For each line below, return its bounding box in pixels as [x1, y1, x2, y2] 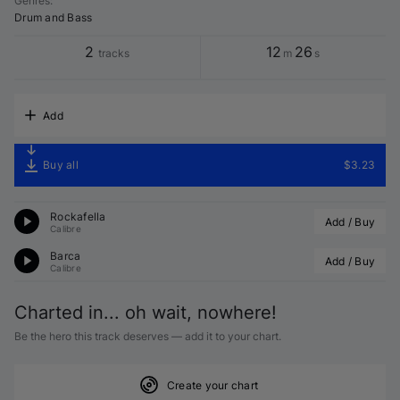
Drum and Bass [14, 11, 93, 24]
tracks [95, 46, 129, 60]
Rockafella [50, 209, 106, 223]
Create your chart [166, 378, 259, 392]
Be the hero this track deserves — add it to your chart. [14, 329, 281, 343]
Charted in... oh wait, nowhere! [14, 302, 277, 323]
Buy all [43, 158, 79, 171]
